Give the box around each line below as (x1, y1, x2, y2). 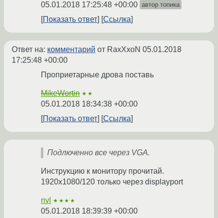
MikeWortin (41, 89, 80, 98)
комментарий (47, 45, 95, 54)
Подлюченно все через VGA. (47, 148, 150, 157)
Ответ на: (12, 45, 47, 54)
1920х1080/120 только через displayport (41, 178, 183, 186)
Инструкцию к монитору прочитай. (41, 167, 164, 176)
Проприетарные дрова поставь (41, 71, 154, 79)
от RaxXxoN (95, 45, 143, 54)
